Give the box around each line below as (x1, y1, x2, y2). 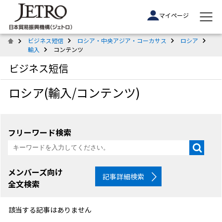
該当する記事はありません (8, 204, 92, 215)
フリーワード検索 (8, 126, 72, 138)
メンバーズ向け (8, 166, 63, 178)
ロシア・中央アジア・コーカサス (77, 36, 166, 45)
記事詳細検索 (103, 171, 145, 181)
